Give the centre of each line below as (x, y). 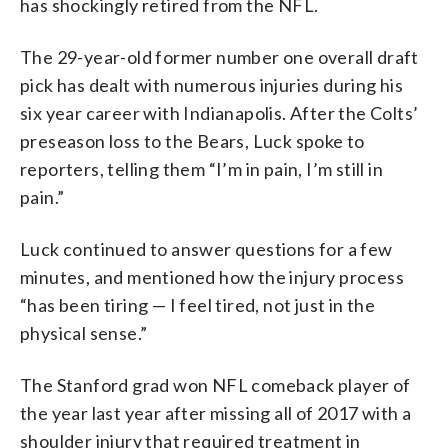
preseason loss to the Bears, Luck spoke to (192, 140)
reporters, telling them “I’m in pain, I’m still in (201, 168)
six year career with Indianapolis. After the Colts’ (219, 112)
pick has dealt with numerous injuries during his (212, 84)
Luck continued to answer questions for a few (206, 248)
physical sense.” (84, 332)
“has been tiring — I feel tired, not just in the (198, 304)
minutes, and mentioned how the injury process (212, 276)
